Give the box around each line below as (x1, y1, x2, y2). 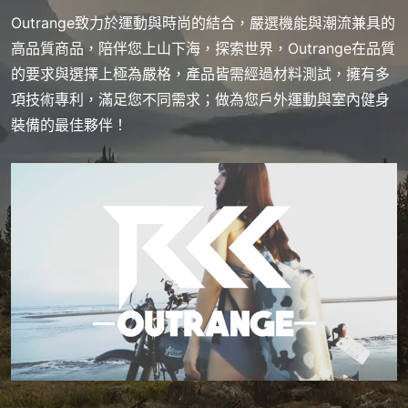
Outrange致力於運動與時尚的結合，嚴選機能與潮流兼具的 (11, 14, 395, 33)
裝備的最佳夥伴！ (11, 116, 127, 135)
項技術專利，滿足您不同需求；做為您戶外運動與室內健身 (11, 90, 390, 109)
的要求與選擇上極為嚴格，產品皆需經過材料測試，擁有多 (11, 65, 390, 84)
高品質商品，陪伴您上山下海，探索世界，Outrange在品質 (11, 39, 395, 58)
